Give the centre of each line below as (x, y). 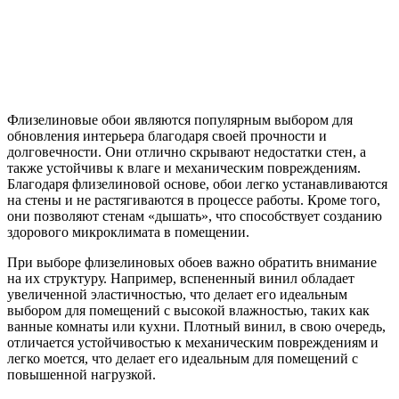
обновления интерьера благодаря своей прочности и (167, 135)
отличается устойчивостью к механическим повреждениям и (193, 342)
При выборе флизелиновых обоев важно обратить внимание (192, 262)
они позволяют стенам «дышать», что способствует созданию (195, 216)
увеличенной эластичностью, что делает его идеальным (177, 294)
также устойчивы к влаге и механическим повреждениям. (184, 167)
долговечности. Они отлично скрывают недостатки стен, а (187, 151)
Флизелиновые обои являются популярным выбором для (180, 119)
